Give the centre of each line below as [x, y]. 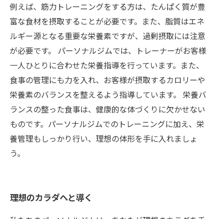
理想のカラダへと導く [51, 197]
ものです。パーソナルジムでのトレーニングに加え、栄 [107, 124]
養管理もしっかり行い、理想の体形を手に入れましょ [104, 138]
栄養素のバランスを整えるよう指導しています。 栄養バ [108, 94]
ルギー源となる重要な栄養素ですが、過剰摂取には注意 [108, 36]
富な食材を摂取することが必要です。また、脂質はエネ [107, 21]
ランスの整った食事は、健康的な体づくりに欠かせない [108, 109]
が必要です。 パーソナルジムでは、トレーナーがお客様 [108, 50]
